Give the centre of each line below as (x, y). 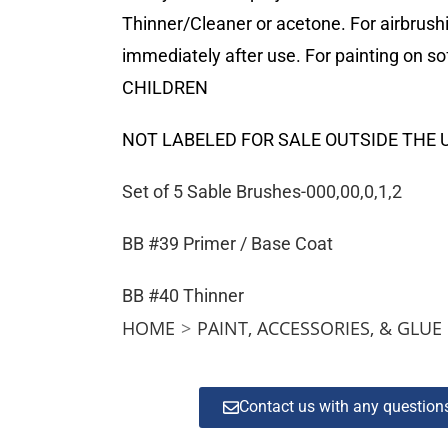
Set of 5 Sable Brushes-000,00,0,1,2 (264, 191)
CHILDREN (165, 87)
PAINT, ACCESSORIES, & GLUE (319, 327)
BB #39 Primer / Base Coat (227, 243)
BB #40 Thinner (183, 295)
